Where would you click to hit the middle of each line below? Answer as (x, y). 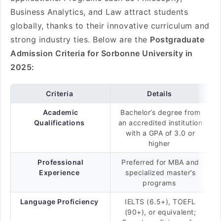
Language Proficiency (59, 202)
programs (160, 183)
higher (160, 143)
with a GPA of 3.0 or (160, 133)
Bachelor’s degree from (160, 112)
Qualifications (59, 123)
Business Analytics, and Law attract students (99, 12)
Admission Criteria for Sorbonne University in (102, 53)
